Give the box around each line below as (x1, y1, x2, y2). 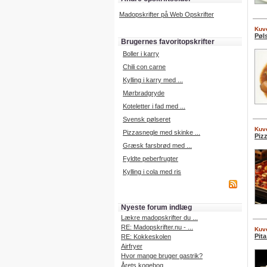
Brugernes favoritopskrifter (121, 38, 215, 46)
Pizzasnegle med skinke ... (123, 129, 200, 136)
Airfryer (121, 243, 142, 250)
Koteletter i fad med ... (123, 103, 185, 110)
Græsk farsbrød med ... (123, 142, 192, 149)
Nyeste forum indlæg (121, 203, 192, 212)
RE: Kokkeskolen (121, 233, 171, 240)
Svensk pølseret (123, 116, 170, 123)
